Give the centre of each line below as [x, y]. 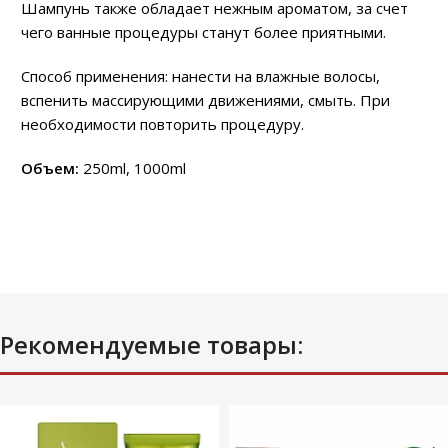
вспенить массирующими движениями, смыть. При [205, 99]
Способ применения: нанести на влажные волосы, [200, 75]
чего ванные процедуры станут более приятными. [203, 31]
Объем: [50, 167]
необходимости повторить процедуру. [162, 123]
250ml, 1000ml [132, 167]
